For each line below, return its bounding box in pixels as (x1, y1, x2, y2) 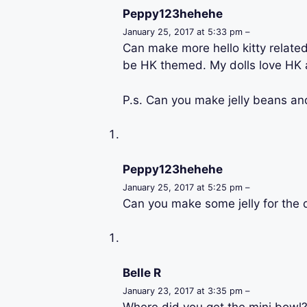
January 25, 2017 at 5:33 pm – (122, 27, 249, 38)
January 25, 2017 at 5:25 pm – (122, 182, 249, 193)
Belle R (122, 265, 161, 280)
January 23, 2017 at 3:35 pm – (122, 285, 249, 296)
